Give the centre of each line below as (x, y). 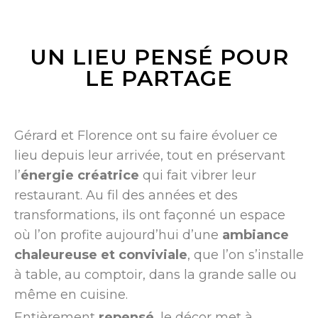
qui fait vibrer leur (198, 176)
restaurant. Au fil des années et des (126, 196)
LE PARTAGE (159, 78)
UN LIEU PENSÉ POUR (159, 57)
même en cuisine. (71, 295)
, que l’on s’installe (246, 255)
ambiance (256, 235)
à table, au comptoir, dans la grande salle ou (155, 275)
